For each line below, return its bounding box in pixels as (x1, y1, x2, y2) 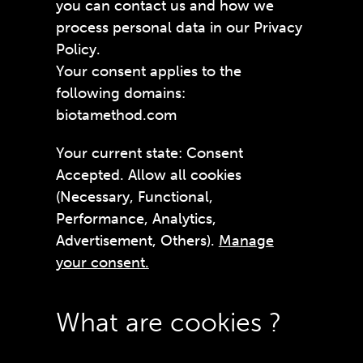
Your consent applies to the (55, 62, 241, 80)
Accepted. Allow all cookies (55, 166, 241, 184)
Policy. (55, 41, 100, 58)
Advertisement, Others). (55, 232, 219, 250)
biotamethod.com (55, 106, 177, 124)
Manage (218, 232, 274, 250)
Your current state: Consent (55, 144, 243, 162)
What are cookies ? (55, 307, 281, 338)
